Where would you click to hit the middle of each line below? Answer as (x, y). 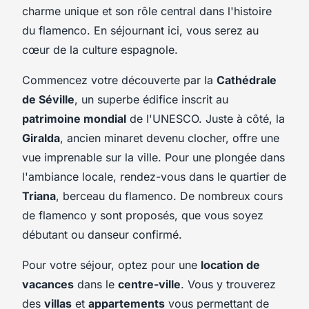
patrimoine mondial (74, 118)
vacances (48, 284)
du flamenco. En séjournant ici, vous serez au (140, 30)
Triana (39, 196)
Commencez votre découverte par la (119, 80)
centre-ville (149, 284)
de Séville (48, 99)
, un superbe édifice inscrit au (151, 99)
